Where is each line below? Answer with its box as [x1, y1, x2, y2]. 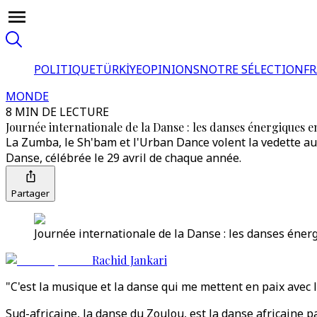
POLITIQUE [34, 62, 96, 77]
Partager [11, 187, 50, 200]
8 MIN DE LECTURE [6, 104, 109, 120]
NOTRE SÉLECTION [200, 62, 304, 77]
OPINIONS [142, 62, 200, 77]
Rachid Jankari [92, 253, 167, 267]
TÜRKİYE [96, 62, 142, 77]
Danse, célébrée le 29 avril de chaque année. [6, 150, 241, 166]
